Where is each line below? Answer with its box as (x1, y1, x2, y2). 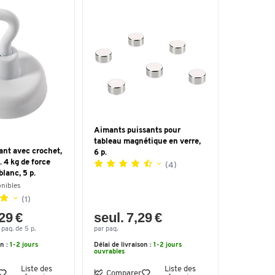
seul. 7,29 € (94, 210, 163, 225)
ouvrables (94, 249, 125, 255)
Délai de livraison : (94, 242, 153, 249)
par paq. (94, 226, 118, 233)
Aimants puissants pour (94, 126, 180, 134)
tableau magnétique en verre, (94, 137, 201, 145)
